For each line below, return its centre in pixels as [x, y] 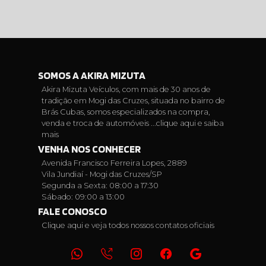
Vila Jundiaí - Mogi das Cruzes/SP [102, 175]
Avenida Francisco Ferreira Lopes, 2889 [114, 163]
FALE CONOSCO [72, 211]
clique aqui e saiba [190, 123]
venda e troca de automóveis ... [99, 123]
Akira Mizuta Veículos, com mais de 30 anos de [126, 90]
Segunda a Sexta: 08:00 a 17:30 [100, 186]
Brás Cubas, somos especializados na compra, [126, 112]
